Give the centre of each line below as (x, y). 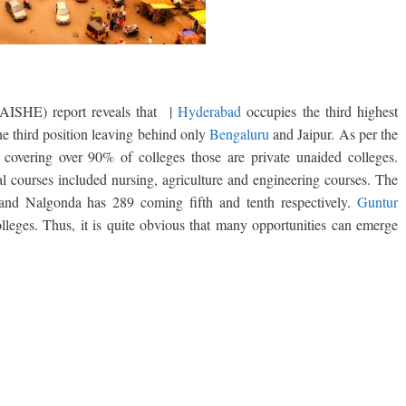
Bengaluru (239, 134)
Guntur (377, 202)
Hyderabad (210, 111)
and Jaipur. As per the (333, 134)
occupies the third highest (320, 111)
